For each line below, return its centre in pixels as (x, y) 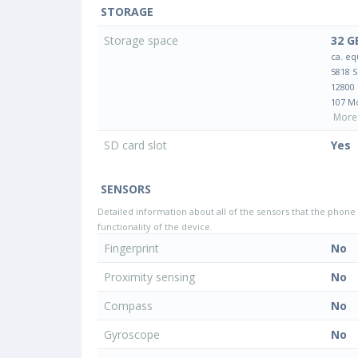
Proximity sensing (151, 277)
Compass (130, 306)
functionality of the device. (155, 227)
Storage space (143, 41)
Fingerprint (133, 249)
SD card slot (137, 145)
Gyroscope (133, 335)
